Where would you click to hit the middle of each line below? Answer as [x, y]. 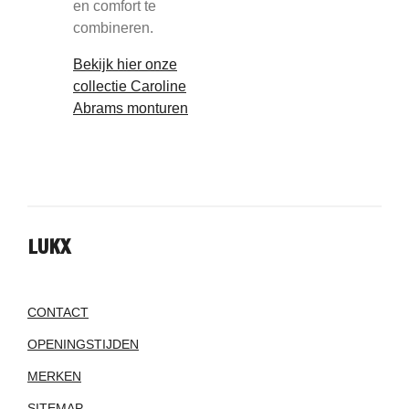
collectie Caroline [130, 86]
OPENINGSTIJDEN [83, 344]
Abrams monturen [131, 108]
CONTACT [58, 312]
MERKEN [54, 376]
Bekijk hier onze [125, 64]
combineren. [113, 28]
